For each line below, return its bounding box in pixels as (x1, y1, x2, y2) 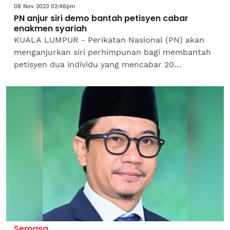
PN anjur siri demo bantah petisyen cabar (14, 12, 188, 24)
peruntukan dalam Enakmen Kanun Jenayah (14, 71, 191, 82)
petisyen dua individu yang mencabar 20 (14, 59, 174, 69)
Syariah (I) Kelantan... (14, 84, 99, 94)
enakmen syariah (14, 22, 87, 34)
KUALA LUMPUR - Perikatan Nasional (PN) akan (14, 34, 204, 45)
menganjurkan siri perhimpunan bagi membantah (14, 47, 211, 57)
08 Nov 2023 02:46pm (14, 3, 75, 10)
